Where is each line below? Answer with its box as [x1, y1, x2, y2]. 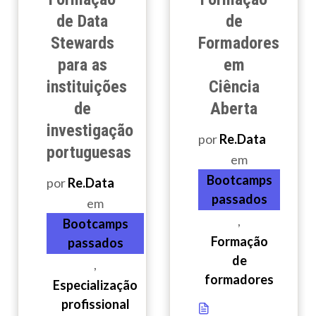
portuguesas [47, 142, 131, 163]
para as [57, 55, 107, 75]
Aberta [210, 99, 257, 119]
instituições [47, 77, 127, 97]
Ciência [208, 77, 260, 97]
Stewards [50, 33, 114, 54]
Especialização [53, 277, 138, 293]
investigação [47, 121, 133, 141]
